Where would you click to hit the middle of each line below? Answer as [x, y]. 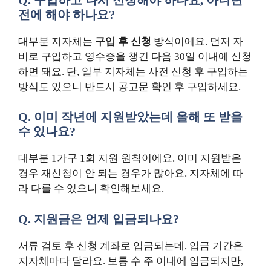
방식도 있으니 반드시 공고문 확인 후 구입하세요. [129, 87]
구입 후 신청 [123, 41]
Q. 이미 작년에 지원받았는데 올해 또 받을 [130, 117]
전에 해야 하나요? [67, 14]
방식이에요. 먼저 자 [197, 41]
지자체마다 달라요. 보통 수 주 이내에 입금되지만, [131, 261]
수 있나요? [47, 132]
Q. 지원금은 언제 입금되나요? [99, 219]
